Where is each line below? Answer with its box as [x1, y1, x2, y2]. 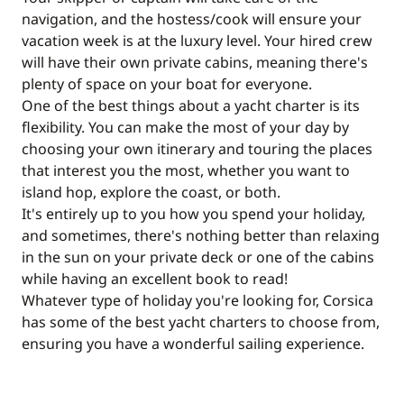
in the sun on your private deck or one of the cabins [22, 247, 374, 267]
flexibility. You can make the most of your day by [22, 117, 349, 137]
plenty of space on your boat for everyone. [22, 74, 312, 94]
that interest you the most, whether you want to [22, 161, 350, 180]
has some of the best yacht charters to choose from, [22, 312, 380, 332]
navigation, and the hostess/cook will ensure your [22, 9, 362, 29]
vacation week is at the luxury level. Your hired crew [22, 31, 372, 50]
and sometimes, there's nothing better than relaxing [22, 225, 380, 245]
